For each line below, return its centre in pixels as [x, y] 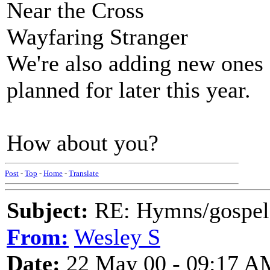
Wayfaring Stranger [97, 37]
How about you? [83, 143]
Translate [84, 173]
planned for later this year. [129, 90]
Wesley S [117, 237]
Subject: [48, 210]
